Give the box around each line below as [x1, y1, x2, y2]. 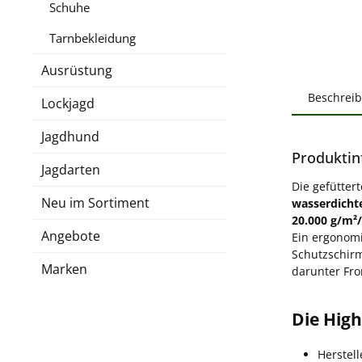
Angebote [41, 226, 100, 245]
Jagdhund [41, 127, 99, 145]
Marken [41, 259, 87, 278]
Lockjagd [41, 94, 95, 112]
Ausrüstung [41, 61, 112, 79]
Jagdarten [41, 160, 100, 179]
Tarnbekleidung [49, 29, 136, 46]
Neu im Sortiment [41, 193, 149, 212]
